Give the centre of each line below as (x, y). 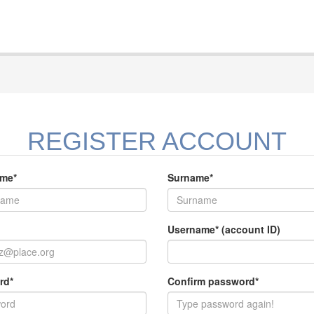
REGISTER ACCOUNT (157, 141)
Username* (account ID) (224, 229)
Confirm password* (213, 281)
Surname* (190, 177)
